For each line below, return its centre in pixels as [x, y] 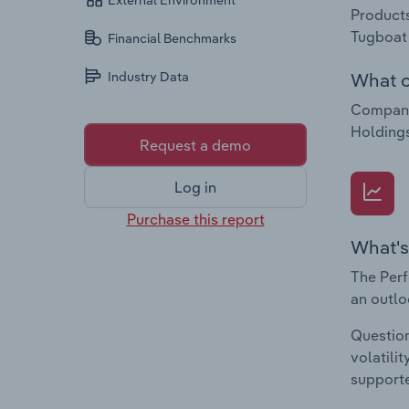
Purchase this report [195, 219]
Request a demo [195, 145]
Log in [195, 188]
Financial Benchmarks [173, 39]
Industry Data [149, 77]
